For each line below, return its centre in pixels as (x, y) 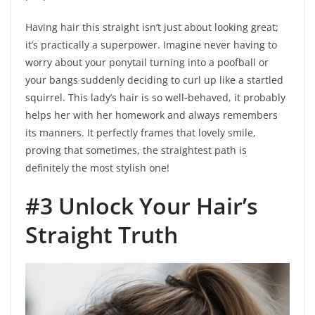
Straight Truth (102, 235)
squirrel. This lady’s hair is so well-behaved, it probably (155, 98)
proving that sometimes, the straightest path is (136, 150)
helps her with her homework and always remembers (152, 115)
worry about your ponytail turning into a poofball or (147, 63)
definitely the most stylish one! (97, 168)
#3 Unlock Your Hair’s (142, 206)
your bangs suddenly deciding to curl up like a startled (154, 80)
